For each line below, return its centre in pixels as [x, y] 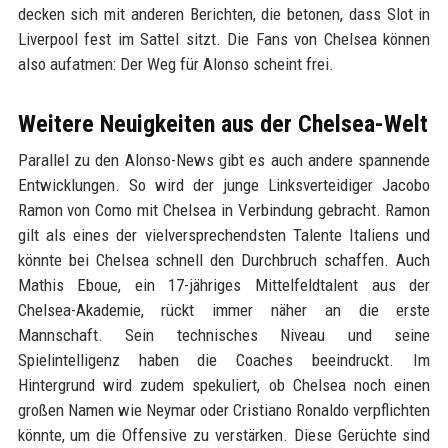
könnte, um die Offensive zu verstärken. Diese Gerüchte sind [224, 435]
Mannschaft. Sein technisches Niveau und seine [224, 335]
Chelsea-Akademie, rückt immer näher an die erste [224, 310]
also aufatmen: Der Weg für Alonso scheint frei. [175, 64]
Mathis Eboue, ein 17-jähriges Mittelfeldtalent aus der [224, 285]
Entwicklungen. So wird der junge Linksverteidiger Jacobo [224, 185]
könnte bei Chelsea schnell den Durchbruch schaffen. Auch [224, 260]
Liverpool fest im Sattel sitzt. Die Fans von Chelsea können [224, 39]
